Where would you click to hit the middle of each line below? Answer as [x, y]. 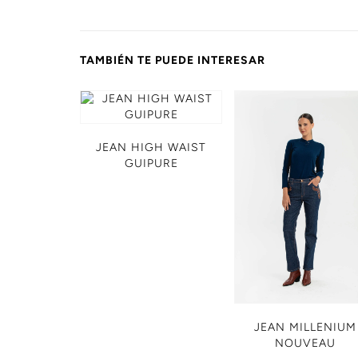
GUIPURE [151, 164]
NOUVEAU [306, 343]
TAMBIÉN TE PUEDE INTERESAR [173, 61]
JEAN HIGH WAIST [151, 148]
